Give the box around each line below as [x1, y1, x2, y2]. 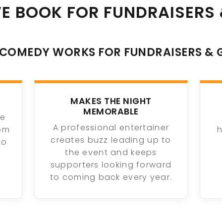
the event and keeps [65, 147, 157, 159]
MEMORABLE [83, 105, 139, 117]
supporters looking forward [50, 159, 172, 171]
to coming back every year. [50, 171, 172, 183]
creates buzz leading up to [51, 134, 171, 146]
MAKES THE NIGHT [70, 95, 152, 107]
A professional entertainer [53, 122, 169, 134]
